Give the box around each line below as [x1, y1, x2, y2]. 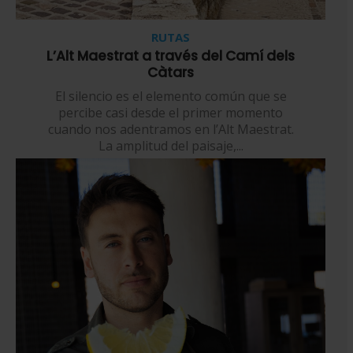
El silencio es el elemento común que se [54, 87, 287, 106]
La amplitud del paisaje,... [98, 137, 243, 155]
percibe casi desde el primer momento [58, 104, 283, 122]
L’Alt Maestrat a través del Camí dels [46, 46, 295, 66]
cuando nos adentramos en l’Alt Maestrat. [47, 121, 294, 139]
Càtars [147, 63, 194, 83]
